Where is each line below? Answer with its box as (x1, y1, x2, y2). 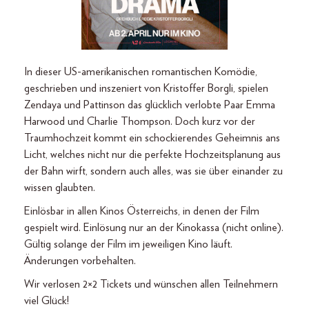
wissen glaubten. (24, 181, 95, 193)
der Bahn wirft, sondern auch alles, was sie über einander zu (24, 165, 283, 177)
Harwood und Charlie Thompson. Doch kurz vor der (24, 115, 255, 127)
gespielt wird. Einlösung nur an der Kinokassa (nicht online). (24, 221, 283, 233)
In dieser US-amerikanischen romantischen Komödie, (24, 66, 257, 77)
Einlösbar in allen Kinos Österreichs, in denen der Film (24, 205, 259, 217)
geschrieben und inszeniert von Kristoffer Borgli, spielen (24, 82, 268, 94)
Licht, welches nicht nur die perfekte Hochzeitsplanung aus (24, 148, 281, 160)
